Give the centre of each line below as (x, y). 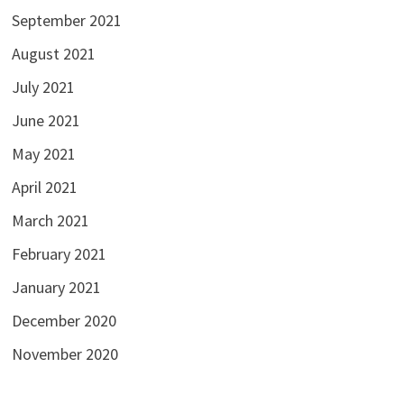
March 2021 (50, 220)
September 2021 (66, 20)
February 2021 (59, 253)
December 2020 (64, 320)
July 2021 (43, 87)
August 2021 (53, 53)
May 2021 (43, 153)
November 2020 (64, 353)
